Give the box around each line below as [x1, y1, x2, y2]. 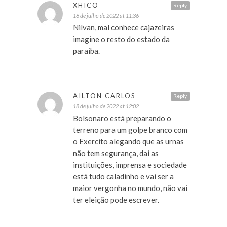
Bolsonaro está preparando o [73, 113, 171, 123]
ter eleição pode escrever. [73, 195, 159, 205]
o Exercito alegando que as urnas [73, 137, 184, 146]
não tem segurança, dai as [73, 148, 159, 158]
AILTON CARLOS [73, 92, 136, 100]
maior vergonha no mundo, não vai [73, 183, 187, 193]
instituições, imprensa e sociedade [73, 160, 187, 170]
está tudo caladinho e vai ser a [73, 172, 174, 181]
